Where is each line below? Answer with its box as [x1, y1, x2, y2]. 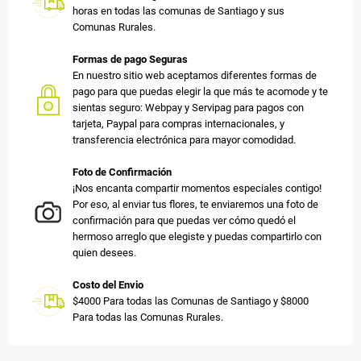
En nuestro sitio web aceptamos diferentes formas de [73, 68, 317, 81]
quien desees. [73, 246, 136, 259]
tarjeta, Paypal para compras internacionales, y [73, 117, 284, 130]
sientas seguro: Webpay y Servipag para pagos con [73, 101, 304, 114]
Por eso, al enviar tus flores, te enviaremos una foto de [73, 197, 318, 210]
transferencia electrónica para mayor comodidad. [73, 133, 296, 146]
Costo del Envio [73, 278, 143, 291]
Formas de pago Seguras [73, 52, 188, 65]
